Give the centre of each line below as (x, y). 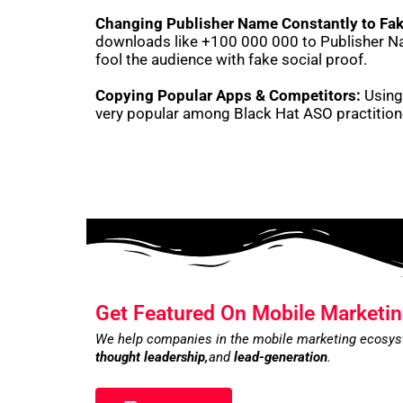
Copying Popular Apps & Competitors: (228, 96)
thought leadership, (152, 358)
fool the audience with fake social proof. (233, 60)
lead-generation (281, 358)
